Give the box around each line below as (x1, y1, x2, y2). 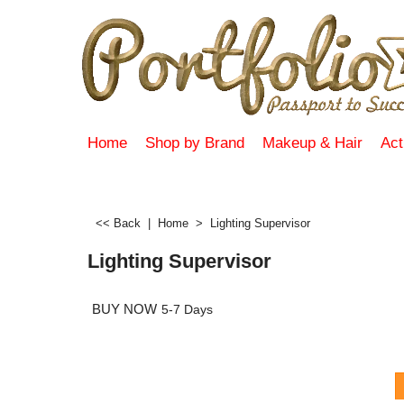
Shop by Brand (145, 133, 244, 151)
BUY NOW (92, 302, 157, 317)
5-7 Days (161, 303, 213, 317)
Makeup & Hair (262, 133, 363, 151)
